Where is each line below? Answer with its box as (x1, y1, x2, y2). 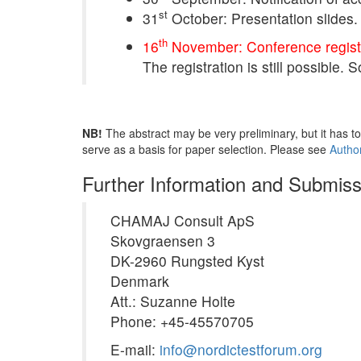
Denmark (110, 271, 169, 291)
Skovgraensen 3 (110, 230, 215, 251)
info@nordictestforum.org (160, 339, 322, 359)
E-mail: (110, 339, 160, 359)
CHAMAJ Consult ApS (110, 210, 255, 230)
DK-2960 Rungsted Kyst (110, 251, 264, 271)
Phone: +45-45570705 (110, 311, 254, 331)
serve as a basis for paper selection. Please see (82, 141, 330, 157)
